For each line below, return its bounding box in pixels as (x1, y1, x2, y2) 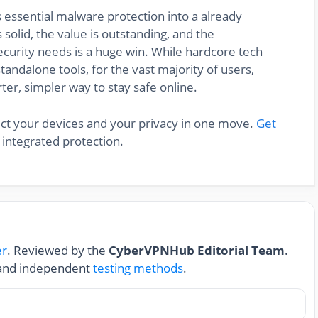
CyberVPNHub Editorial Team (109, 242, 285, 259)
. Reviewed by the (7, 242, 109, 259)
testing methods (93, 260, 183, 277)
